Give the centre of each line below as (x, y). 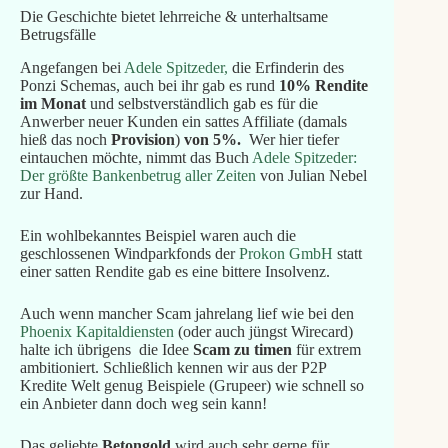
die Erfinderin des (285, 67)
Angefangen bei (71, 67)
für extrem (326, 349)
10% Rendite (323, 85)
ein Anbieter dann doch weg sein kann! (143, 403)
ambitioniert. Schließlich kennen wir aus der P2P (172, 367)
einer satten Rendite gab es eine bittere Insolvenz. (174, 271)
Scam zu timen (242, 349)
